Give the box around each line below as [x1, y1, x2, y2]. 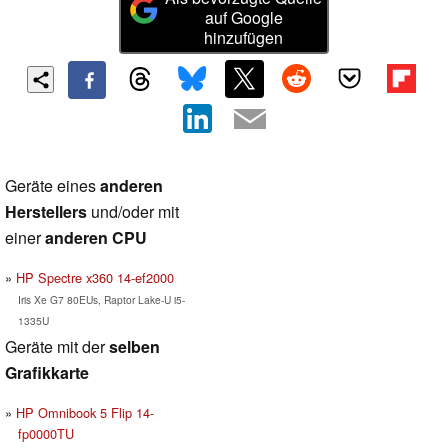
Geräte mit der [5, 334, 109, 358]
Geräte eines [5, 173, 100, 197]
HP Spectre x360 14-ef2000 [16, 267, 174, 287]
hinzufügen [204, 26, 284, 50]
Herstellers [5, 199, 87, 223]
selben [109, 334, 160, 358]
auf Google [204, 6, 283, 30]
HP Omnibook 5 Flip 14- [16, 402, 154, 422]
